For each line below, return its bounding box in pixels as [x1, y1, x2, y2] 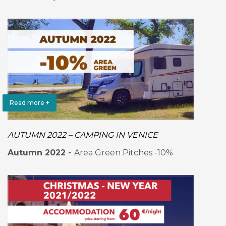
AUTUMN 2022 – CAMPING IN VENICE [8, 130, 158, 140]
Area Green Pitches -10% [74, 148, 173, 157]
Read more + [10, 99, 49, 106]
